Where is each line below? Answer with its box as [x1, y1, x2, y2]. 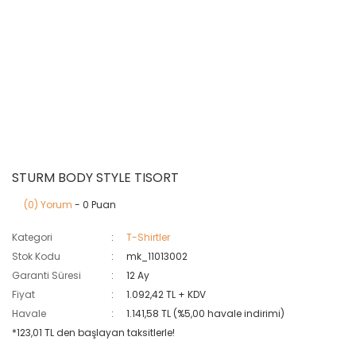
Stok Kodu [12, 249, 60, 263]
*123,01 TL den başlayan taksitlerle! [12, 325, 175, 339]
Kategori [12, 230, 52, 244]
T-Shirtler [126, 230, 171, 244]
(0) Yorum [24, 197, 72, 211]
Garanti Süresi [12, 268, 81, 282]
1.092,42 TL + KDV [126, 287, 207, 301]
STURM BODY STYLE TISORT [12, 168, 179, 187]
